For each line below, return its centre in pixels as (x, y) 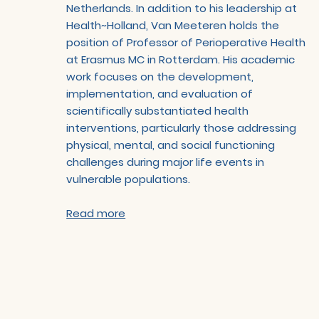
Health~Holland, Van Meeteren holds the (173, 25)
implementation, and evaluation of (160, 93)
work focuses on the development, (160, 76)
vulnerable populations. (129, 179)
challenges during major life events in (166, 162)
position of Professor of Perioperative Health (186, 42)
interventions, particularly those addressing (182, 127)
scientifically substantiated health (158, 110)
